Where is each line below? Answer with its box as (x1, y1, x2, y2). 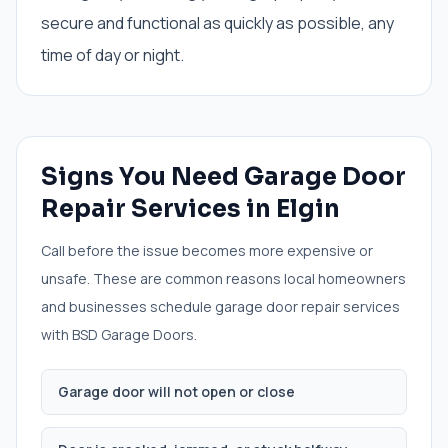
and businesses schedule (41, 297, 215, 316)
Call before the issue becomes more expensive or (41, 241, 373, 260)
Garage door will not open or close (58, 382, 295, 401)
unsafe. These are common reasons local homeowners (41, 269, 406, 288)
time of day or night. (41, 44, 184, 66)
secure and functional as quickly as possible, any (41, 12, 394, 34)
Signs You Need (41, 162, 244, 192)
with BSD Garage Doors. (41, 325, 197, 344)
